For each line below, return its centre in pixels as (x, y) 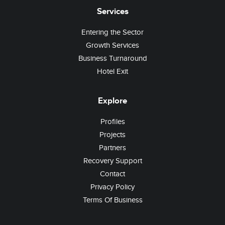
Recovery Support (113, 161)
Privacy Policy (113, 187)
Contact (113, 174)
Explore (113, 101)
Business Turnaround (113, 58)
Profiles (113, 122)
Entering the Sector (113, 32)
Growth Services (113, 45)
